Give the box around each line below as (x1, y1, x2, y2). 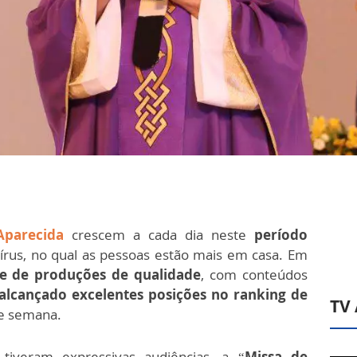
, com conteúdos (201, 265, 308, 284)
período (254, 226, 308, 245)
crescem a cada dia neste (63, 226, 255, 245)
